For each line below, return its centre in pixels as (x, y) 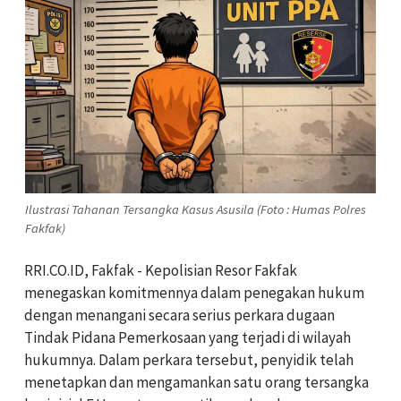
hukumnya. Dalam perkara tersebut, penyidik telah (189, 359)
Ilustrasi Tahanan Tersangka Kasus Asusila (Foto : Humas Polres (196, 209)
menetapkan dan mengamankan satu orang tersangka (196, 382)
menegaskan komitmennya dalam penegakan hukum (194, 292)
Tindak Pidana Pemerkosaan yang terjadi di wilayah (188, 337)
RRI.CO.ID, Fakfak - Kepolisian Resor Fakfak (161, 270)
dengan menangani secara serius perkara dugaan (179, 315)
